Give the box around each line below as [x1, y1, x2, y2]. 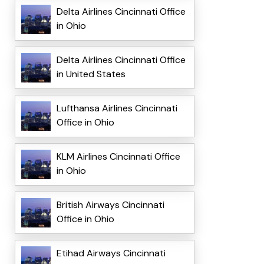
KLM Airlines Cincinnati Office [56, 150, 180, 163]
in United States [56, 68, 126, 81]
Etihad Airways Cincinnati [56, 247, 166, 260]
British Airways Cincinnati [56, 199, 164, 212]
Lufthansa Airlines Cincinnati [56, 102, 177, 115]
